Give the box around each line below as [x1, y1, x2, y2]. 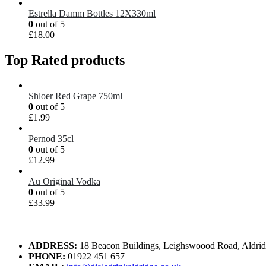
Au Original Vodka [28, 176, 100, 187]
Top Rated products [5, 52, 125, 68]
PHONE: [28, 251, 65, 262]
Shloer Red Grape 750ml [28, 91, 122, 102]
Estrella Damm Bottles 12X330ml [28, 8, 156, 19]
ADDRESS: [28, 240, 77, 251]
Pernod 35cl [28, 134, 74, 144]
